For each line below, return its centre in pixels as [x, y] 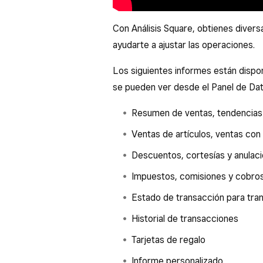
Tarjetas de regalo [168, 240]
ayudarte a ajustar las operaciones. [184, 45]
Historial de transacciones [185, 218]
